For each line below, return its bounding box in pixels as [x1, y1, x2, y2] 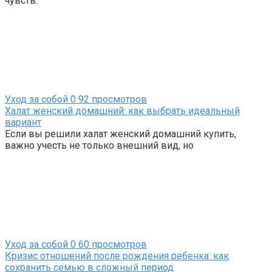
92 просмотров [76, 93, 147, 106]
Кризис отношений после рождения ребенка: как [5, 250, 229, 262]
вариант [5, 117, 41, 129]
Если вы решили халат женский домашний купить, [5, 128, 236, 140]
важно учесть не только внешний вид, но [5, 140, 194, 152]
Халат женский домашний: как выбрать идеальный [5, 105, 240, 117]
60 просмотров [76, 239, 147, 251]
